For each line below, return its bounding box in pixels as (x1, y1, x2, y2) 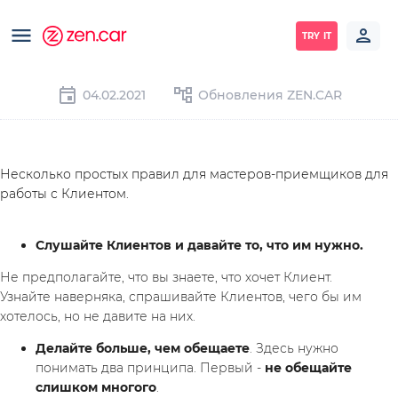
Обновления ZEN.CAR (197, 87, 342, 103)
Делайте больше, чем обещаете (36, 340, 250, 356)
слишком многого (36, 379, 156, 395)
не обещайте (265, 360, 352, 376)
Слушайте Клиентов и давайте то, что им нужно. (36, 237, 363, 253)
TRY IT (301, 29, 331, 42)
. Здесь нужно (250, 340, 338, 356)
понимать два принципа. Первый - (36, 360, 265, 376)
